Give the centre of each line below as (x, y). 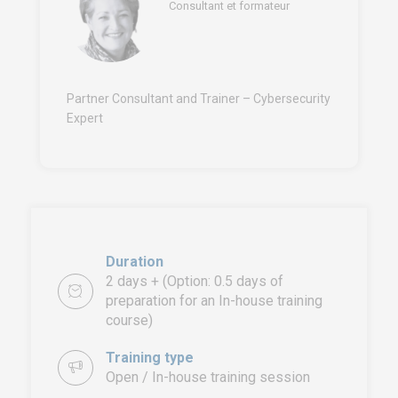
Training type (150, 358)
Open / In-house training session (208, 377)
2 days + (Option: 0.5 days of (195, 281)
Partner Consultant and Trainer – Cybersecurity (199, 99)
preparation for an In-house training (214, 301)
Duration (135, 262)
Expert (85, 118)
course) (129, 320)
